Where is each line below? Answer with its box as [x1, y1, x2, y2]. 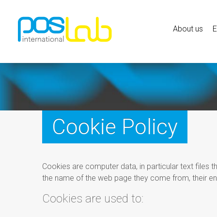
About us [173, 24, 203, 33]
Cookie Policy [52, 114, 178, 139]
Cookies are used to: [42, 191, 143, 205]
